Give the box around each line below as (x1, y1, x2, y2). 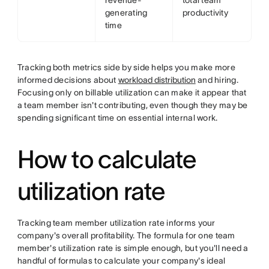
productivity (182, 8, 229, 17)
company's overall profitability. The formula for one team (17, 231, 235, 240)
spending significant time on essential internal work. (17, 113, 218, 122)
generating (104, 8, 148, 17)
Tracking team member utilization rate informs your (17, 218, 216, 228)
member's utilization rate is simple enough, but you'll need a (17, 243, 249, 253)
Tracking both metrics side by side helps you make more (17, 62, 235, 72)
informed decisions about (17, 75, 118, 85)
